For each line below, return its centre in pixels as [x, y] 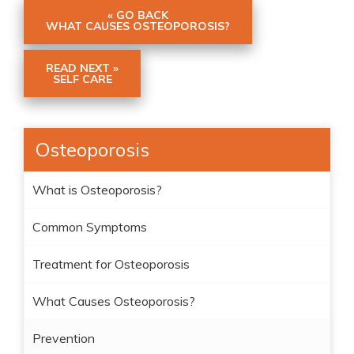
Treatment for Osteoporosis [111, 264]
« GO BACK [138, 15]
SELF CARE [82, 79]
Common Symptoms [90, 227]
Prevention [64, 338]
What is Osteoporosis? [97, 190]
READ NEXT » [82, 68]
